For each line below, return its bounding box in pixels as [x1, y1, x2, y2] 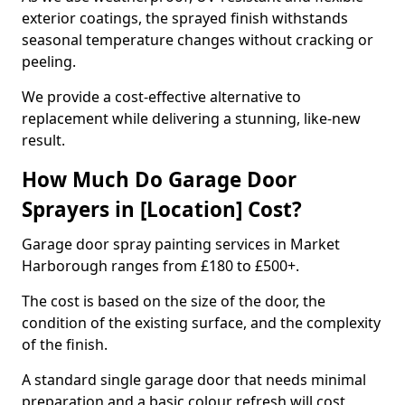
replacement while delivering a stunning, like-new [22, 108, 361, 128]
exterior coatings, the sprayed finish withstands [22, 8, 348, 28]
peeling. [22, 52, 76, 71]
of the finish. [22, 334, 111, 354]
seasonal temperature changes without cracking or [22, 30, 373, 50]
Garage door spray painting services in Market [22, 234, 340, 254]
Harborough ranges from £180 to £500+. [22, 256, 299, 276]
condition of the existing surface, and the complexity [22, 313, 381, 333]
